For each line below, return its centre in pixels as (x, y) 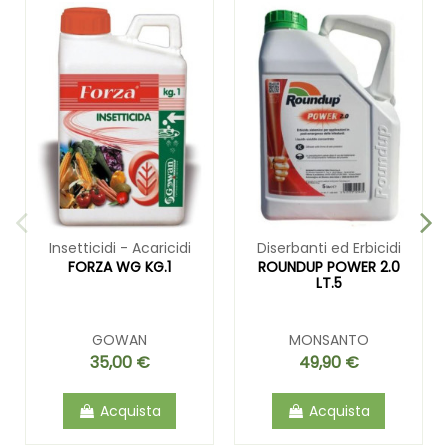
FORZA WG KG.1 (119, 267)
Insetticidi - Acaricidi (119, 248)
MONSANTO (328, 339)
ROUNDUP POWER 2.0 (328, 267)
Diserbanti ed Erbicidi (328, 248)
